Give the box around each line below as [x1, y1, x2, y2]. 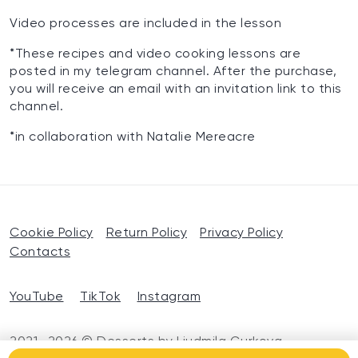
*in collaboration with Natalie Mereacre [10, 131, 256, 145]
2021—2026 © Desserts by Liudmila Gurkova [10, 336, 282, 349]
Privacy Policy [200, 227, 283, 241]
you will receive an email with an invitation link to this [10, 83, 342, 97]
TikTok [80, 291, 121, 304]
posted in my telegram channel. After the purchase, [10, 66, 336, 79]
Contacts [10, 246, 70, 260]
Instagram [137, 291, 201, 304]
